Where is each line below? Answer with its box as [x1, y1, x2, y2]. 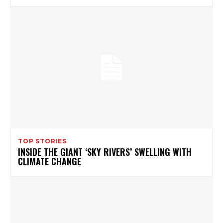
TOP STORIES [18, 137, 67, 145]
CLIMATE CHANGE [18, 154, 81, 168]
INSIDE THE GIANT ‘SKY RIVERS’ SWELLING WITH [18, 145, 192, 158]
